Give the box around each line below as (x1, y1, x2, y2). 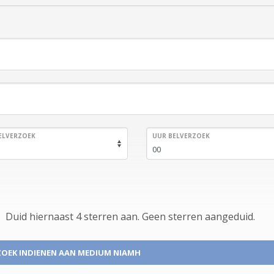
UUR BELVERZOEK (152, 131, 210, 140)
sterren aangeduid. (166, 210, 255, 224)
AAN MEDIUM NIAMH (59, 247, 141, 258)
